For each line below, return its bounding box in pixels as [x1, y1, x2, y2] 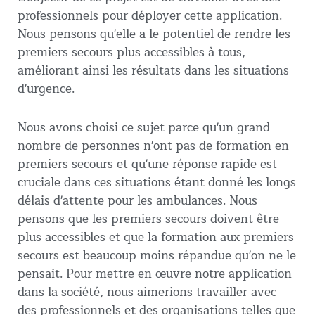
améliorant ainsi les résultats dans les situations [18, 60, 289, 81]
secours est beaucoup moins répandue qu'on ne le [18, 245, 296, 266]
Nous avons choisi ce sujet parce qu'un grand [18, 117, 270, 139]
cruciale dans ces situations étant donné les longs [18, 172, 296, 193]
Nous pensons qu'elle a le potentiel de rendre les [18, 23, 290, 44]
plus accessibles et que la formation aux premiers [18, 227, 294, 248]
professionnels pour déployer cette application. [18, 5, 282, 26]
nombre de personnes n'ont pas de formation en [18, 136, 289, 157]
